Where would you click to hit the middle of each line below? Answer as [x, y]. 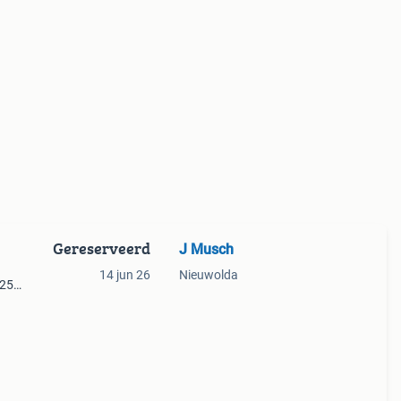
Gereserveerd [101, 248]
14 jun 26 [124, 275]
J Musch [206, 249]
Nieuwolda [208, 275]
